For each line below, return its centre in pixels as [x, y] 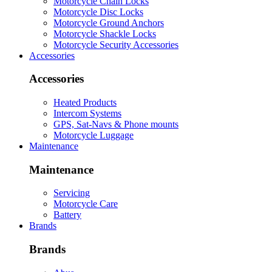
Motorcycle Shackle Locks [105, 33]
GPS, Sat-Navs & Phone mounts [116, 124]
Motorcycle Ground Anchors [109, 22]
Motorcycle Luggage [93, 135]
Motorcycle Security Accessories [116, 44]
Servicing [72, 193]
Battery [67, 215]
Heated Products [85, 102]
